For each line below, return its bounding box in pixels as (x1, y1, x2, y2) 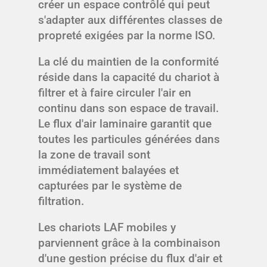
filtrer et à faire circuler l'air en (38, 86, 191, 100)
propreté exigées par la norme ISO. (38, 29, 215, 43)
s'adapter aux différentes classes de (38, 13, 222, 27)
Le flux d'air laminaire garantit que (38, 117, 212, 131)
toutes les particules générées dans (38, 132, 220, 147)
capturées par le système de (38, 179, 182, 193)
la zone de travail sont (38, 148, 150, 162)
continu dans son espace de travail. (38, 101, 219, 116)
